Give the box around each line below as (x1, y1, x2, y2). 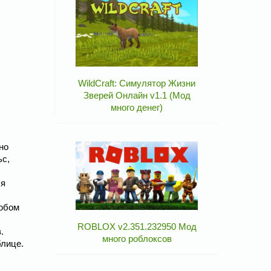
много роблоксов (102, 233, 172, 244)
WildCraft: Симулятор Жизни (78, 78, 195, 89)
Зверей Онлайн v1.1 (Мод (83, 90, 191, 101)
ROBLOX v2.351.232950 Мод (77, 221, 197, 232)
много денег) (111, 102, 163, 113)
